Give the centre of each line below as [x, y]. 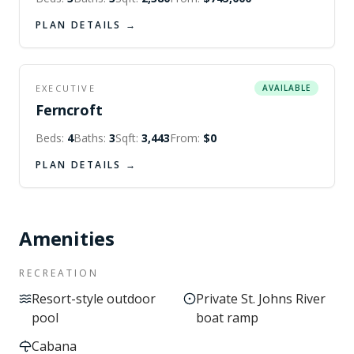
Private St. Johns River [261, 299]
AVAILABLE [286, 88]
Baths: [91, 138]
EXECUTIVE [66, 88]
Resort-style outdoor [94, 299]
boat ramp [227, 318]
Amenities [67, 238]
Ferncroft [69, 110]
